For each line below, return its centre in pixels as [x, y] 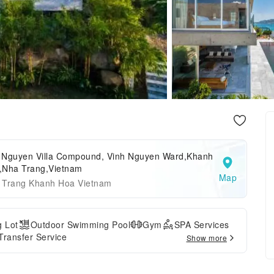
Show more [206, 238]
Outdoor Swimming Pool [80, 224]
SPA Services [202, 224]
